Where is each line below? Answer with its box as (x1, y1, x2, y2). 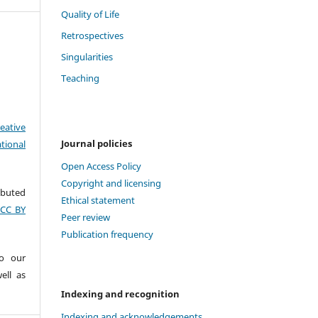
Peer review (61, 211, 110, 224)
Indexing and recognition (61, 287, 180, 301)
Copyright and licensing (61, 177, 161, 190)
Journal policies (61, 137, 132, 150)
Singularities (61, 50, 113, 64)
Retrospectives (61, 29, 124, 43)
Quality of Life (61, 8, 119, 21)
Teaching (61, 72, 99, 85)
